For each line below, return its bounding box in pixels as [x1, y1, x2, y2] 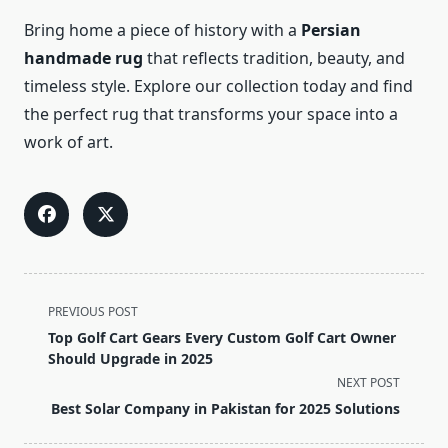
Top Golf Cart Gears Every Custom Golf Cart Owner [48, 328, 396, 348]
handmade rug [24, 47, 143, 70]
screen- [23, 370, 79, 393]
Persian [301, 19, 361, 42]
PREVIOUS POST [48, 303, 138, 321]
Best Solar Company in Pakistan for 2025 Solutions [51, 399, 400, 419]
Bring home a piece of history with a [24, 19, 301, 42]
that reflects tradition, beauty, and [143, 47, 405, 70]
